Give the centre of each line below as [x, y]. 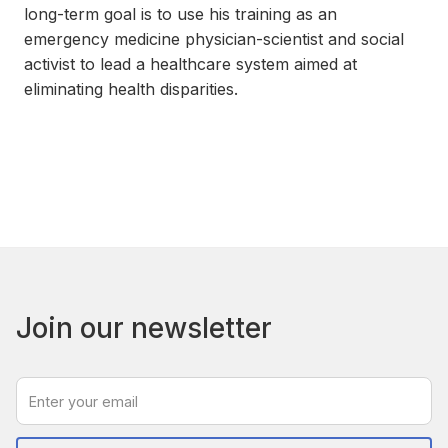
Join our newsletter [144, 328]
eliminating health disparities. [131, 89]
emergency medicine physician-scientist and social [214, 39]
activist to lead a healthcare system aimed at [190, 64]
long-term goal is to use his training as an [180, 14]
